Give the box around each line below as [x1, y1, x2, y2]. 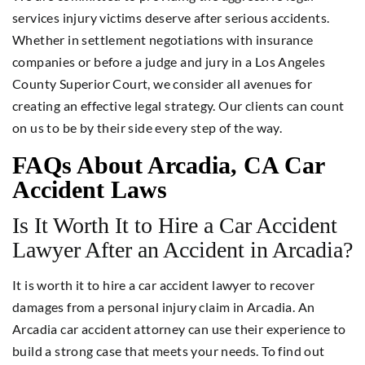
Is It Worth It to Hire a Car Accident [12, 212, 337, 238]
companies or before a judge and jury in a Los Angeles [12, 53, 326, 69]
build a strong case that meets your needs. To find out [12, 342, 325, 358]
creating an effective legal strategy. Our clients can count [12, 97, 345, 113]
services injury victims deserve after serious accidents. [12, 9, 330, 25]
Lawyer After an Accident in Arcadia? [12, 236, 353, 262]
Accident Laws [12, 175, 167, 203]
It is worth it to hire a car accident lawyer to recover [12, 276, 314, 292]
